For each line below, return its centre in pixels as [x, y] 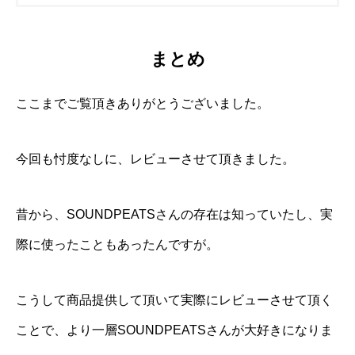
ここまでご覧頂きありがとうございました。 [143, 103]
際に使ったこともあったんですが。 [117, 244]
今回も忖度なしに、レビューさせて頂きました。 [155, 158]
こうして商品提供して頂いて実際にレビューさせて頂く [174, 300]
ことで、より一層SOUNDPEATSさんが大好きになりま [174, 330]
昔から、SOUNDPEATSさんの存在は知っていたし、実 [174, 214]
